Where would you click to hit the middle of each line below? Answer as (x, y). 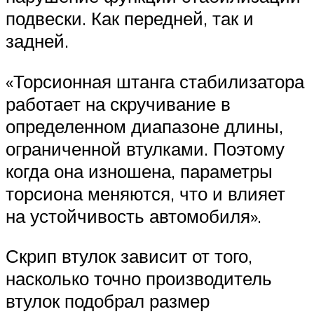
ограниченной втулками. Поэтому (145, 148)
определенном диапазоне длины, (144, 126)
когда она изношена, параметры (139, 171)
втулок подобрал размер (108, 301)
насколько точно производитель (139, 279)
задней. (37, 41)
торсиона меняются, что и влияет (145, 193)
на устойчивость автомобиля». (134, 216)
